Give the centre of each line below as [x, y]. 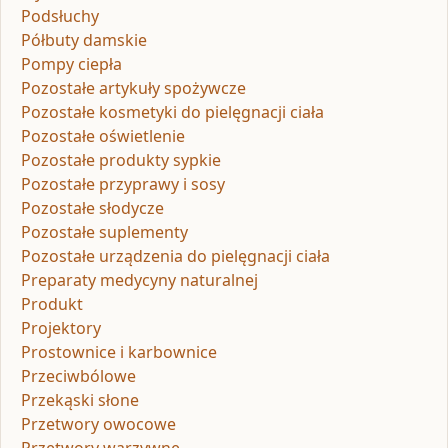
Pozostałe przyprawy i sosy [123, 184]
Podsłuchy [60, 16]
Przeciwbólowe [78, 376]
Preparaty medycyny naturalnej [139, 280]
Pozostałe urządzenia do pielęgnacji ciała [175, 256]
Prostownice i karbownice [119, 352]
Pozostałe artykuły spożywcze [133, 88]
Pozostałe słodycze [92, 208]
